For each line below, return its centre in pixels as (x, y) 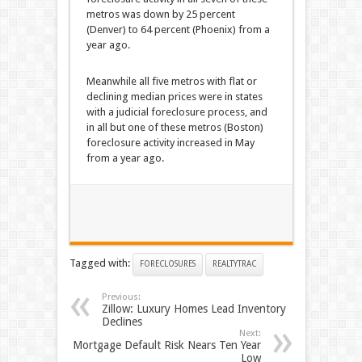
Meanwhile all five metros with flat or (171, 81)
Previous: (121, 297)
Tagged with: (101, 263)
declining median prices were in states (174, 97)
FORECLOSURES (167, 264)
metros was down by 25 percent (160, 14)
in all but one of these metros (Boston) (175, 127)
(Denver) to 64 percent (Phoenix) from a (178, 29)
